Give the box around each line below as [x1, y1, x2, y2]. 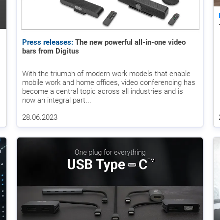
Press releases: [22, 37, 73, 47]
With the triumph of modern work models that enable [22, 69, 191, 78]
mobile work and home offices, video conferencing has [22, 78, 195, 87]
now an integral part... [22, 95, 91, 105]
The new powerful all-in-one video [73, 37, 186, 47]
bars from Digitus [22, 46, 79, 55]
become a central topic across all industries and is [22, 86, 183, 96]
